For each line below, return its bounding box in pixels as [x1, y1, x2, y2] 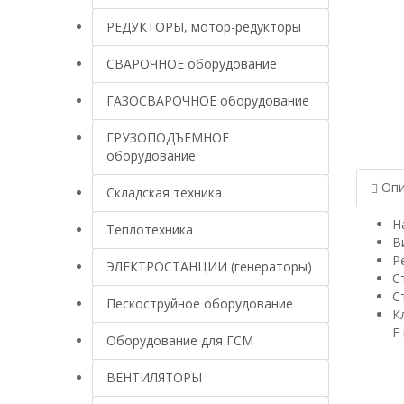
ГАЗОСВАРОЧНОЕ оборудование [106, 92, 309, 109]
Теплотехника [106, 221, 193, 238]
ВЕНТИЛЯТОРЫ [106, 369, 202, 386]
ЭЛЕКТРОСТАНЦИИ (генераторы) [106, 258, 312, 275]
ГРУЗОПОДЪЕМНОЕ [106, 129, 229, 146]
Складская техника [106, 184, 222, 201]
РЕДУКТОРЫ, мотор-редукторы [106, 18, 301, 35]
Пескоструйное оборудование [106, 295, 293, 312]
